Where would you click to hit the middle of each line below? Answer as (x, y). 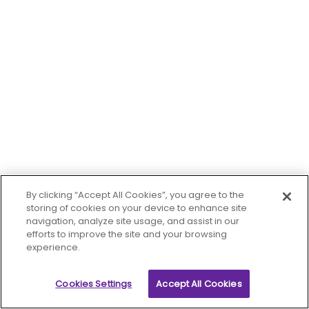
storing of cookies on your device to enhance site (137, 208)
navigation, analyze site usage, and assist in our (133, 221)
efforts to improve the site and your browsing (127, 234)
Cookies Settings (94, 284)
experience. (53, 247)
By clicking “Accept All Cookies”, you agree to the (136, 195)
